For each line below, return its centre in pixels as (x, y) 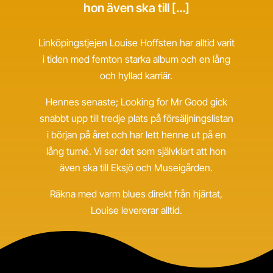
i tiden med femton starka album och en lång (136, 59)
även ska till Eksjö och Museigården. (136, 168)
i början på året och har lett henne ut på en (136, 135)
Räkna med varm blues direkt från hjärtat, (136, 194)
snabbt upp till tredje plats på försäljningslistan (136, 118)
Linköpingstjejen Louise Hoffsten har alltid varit (136, 43)
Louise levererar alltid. (136, 210)
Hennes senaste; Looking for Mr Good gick (136, 102)
